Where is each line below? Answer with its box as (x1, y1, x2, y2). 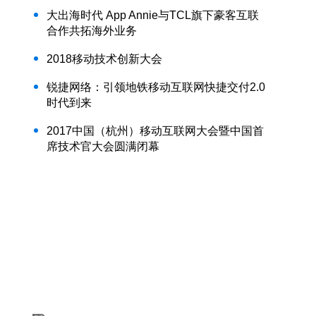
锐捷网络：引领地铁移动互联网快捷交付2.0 (47, 81, 265, 93)
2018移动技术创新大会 (47, 53, 162, 65)
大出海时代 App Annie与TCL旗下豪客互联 (47, 9, 259, 21)
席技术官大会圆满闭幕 (47, 140, 159, 152)
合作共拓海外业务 (47, 25, 137, 37)
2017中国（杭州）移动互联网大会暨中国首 (47, 125, 264, 137)
